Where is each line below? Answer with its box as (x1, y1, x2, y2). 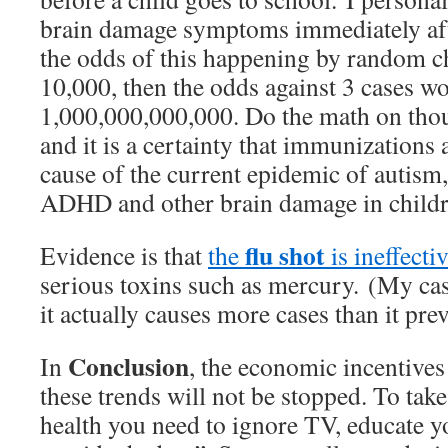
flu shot (245, 236, 325, 274)
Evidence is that (40, 238, 208, 272)
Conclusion (68, 347, 189, 385)
